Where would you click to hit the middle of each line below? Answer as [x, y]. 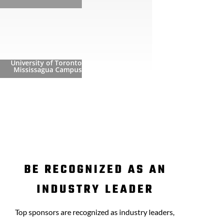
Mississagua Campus [47, 70]
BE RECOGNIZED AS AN [95, 170]
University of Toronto [46, 63]
